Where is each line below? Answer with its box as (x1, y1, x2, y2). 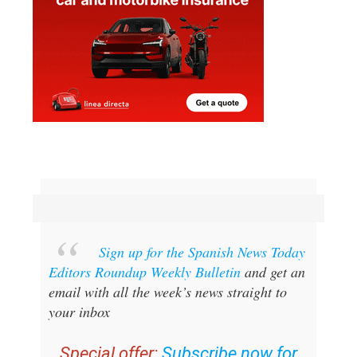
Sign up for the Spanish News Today (98, 241, 305, 261)
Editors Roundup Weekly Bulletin (48, 261, 241, 281)
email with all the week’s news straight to (48, 281, 287, 301)
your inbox (48, 301, 110, 321)
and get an (240, 261, 305, 281)
